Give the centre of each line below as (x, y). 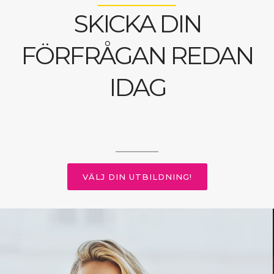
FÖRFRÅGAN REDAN (137, 56)
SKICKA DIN (137, 24)
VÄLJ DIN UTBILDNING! (137, 177)
